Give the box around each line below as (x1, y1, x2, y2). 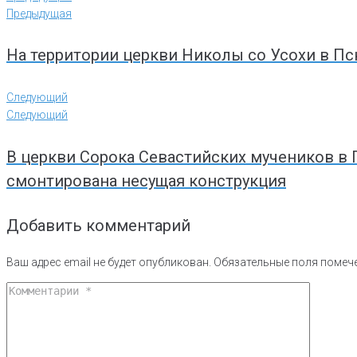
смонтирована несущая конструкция (6, 171, 286, 190)
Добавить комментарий (6, 216, 190, 236)
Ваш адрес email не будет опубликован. (6, 256, 211, 269)
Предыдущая (6, 6, 72, 20)
